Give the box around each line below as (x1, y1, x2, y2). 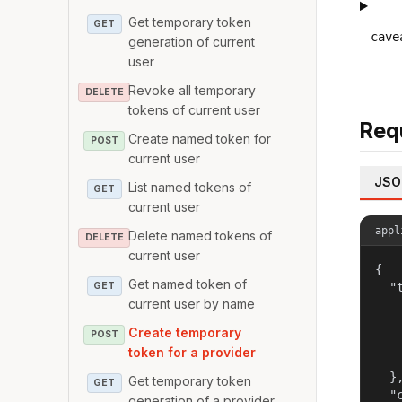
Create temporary (128, 324, 242, 340)
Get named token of (128, 275, 248, 292)
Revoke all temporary (128, 82, 257, 98)
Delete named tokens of (128, 227, 273, 243)
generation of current (128, 33, 256, 49)
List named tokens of (128, 179, 252, 195)
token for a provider (128, 344, 257, 360)
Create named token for (128, 130, 272, 146)
